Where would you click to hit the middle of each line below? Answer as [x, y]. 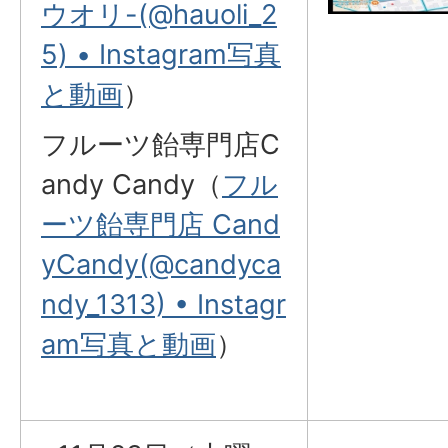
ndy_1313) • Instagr [163, 304]
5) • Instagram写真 [161, 54]
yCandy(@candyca [161, 264]
